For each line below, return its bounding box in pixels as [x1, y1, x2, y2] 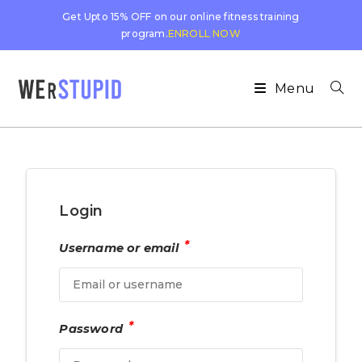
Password [59, 322, 127, 336]
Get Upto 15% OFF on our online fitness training [62, 11, 300, 23]
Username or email [59, 241, 183, 255]
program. [121, 27, 168, 40]
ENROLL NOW [167, 27, 241, 40]
